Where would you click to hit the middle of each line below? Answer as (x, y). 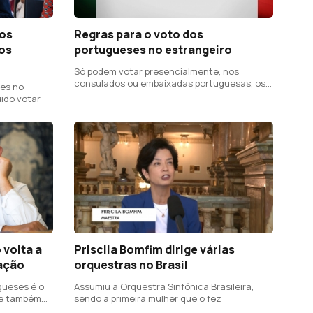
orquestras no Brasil (131, 265)
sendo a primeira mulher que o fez (148, 299)
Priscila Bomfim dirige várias (154, 250)
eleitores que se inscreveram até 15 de (159, 95)
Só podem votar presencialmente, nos (156, 71)
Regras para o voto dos (139, 34)
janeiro (89, 107)
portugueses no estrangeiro (153, 49)
